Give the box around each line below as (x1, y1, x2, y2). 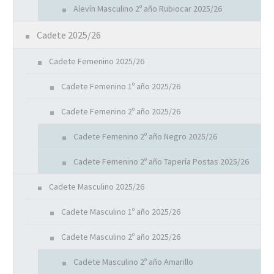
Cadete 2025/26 (37, 29, 101, 42)
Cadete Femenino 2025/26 (49, 56, 144, 67)
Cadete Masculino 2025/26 (49, 181, 144, 193)
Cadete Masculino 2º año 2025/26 (61, 231, 180, 243)
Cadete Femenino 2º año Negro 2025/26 (73, 131, 217, 143)
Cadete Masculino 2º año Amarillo (73, 256, 193, 268)
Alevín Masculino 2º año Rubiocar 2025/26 (73, 3, 222, 15)
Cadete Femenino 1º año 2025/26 (61, 81, 180, 92)
